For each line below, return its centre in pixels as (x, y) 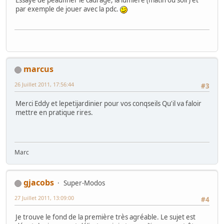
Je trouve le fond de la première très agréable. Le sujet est (105, 217)
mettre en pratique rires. (54, 112)
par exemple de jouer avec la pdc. (68, 9)
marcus (38, 69)
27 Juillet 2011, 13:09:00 (44, 198)
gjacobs (39, 183)
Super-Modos (84, 183)
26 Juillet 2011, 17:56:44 (44, 84)
